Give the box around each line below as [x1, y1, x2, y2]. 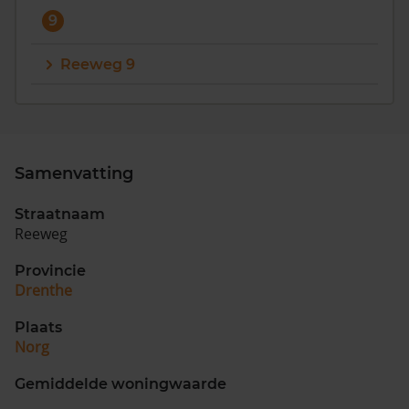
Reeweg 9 [60, 56, 135, 73]
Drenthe [15, 280, 72, 300]
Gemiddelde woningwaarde [15, 375, 226, 393]
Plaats [15, 319, 62, 336]
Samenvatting [15, 163, 133, 184]
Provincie [15, 262, 86, 279]
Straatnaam [15, 205, 105, 223]
